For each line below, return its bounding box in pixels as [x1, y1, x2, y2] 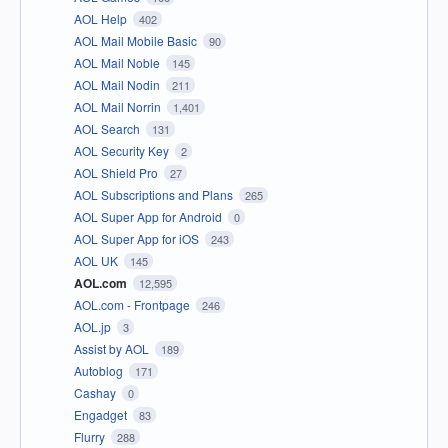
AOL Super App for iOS [74, 230, 202, 248]
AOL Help [74, 10, 130, 28]
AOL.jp [74, 318, 114, 336]
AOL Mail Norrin [74, 98, 164, 116]
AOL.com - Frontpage [74, 296, 193, 314]
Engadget [74, 406, 130, 424]
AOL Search [74, 120, 143, 138]
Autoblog [74, 362, 126, 380]
